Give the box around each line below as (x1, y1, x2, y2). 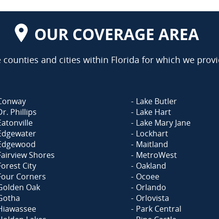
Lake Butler (136, 96, 177, 107)
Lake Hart (136, 107, 171, 117)
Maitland (136, 139, 168, 150)
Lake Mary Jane (136, 117, 191, 128)
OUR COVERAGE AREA (34, 23, 199, 44)
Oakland (136, 160, 166, 171)
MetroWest (136, 150, 177, 160)
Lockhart (136, 128, 168, 139)
